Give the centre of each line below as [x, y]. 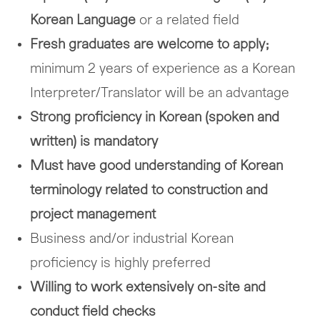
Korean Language [85, 20]
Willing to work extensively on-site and [148, 287]
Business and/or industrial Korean [132, 239]
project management [93, 214]
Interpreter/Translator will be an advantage [160, 93]
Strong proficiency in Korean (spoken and [155, 117]
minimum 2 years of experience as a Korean [163, 69]
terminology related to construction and [149, 190]
